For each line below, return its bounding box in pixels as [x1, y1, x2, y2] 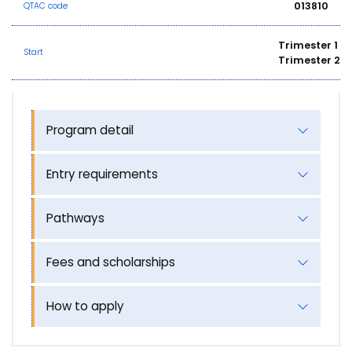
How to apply [46, 297, 124, 314]
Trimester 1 [277, 38, 338, 52]
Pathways [46, 209, 104, 226]
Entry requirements [46, 165, 158, 182]
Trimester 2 [277, 53, 340, 67]
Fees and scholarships [46, 253, 175, 270]
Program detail [46, 121, 134, 138]
